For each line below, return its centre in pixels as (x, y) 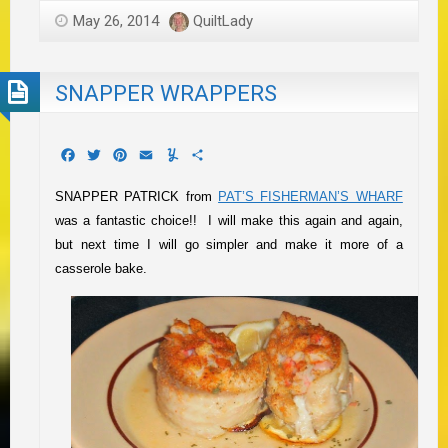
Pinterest (161, 154)
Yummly (208, 154)
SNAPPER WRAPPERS (166, 93)
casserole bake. (101, 269)
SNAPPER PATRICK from (137, 197)
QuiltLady (223, 20)
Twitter (127, 154)
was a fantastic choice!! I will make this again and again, (229, 221)
